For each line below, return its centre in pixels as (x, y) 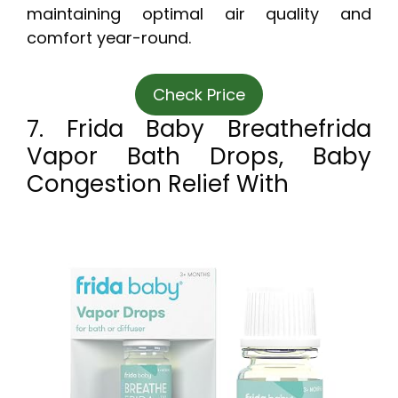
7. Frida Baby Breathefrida (199, 129)
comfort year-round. (109, 38)
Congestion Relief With (158, 184)
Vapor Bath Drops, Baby (199, 157)
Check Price (199, 95)
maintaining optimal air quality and (199, 14)
